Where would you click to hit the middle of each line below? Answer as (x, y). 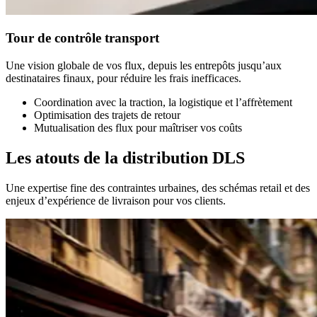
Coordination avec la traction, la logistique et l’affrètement (163, 102)
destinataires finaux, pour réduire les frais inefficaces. (123, 78)
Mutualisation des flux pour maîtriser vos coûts (138, 128)
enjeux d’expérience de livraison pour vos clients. (116, 200)
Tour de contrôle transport (82, 38)
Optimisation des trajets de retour (107, 115)
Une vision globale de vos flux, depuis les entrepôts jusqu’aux (144, 65)
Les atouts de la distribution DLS (125, 157)
